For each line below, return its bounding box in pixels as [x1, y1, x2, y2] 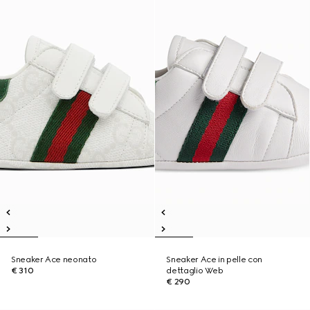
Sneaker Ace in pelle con [166, 255, 262, 264]
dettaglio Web [166, 266, 224, 275]
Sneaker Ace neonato [11, 255, 97, 264]
